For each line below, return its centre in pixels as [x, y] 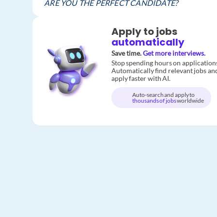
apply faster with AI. [141, 78]
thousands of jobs [155, 100]
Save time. [127, 53]
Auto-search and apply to [163, 94]
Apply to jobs [144, 32]
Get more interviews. [174, 53]
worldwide [191, 100]
